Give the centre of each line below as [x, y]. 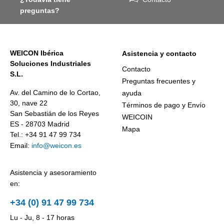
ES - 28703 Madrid [40, 124]
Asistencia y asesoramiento [53, 173]
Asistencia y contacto [159, 54]
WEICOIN [137, 117]
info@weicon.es [56, 146]
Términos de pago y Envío [164, 105]
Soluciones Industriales [50, 64]
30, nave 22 [29, 103]
